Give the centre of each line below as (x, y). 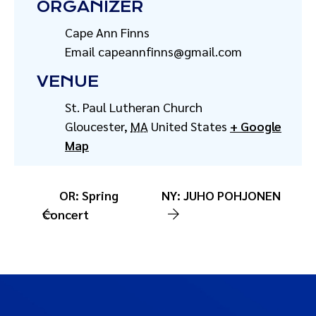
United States (189, 126)
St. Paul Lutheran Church (134, 107)
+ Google (256, 126)
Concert (66, 214)
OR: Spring (89, 195)
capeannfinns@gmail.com (170, 51)
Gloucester (95, 126)
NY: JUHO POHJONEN (221, 195)
